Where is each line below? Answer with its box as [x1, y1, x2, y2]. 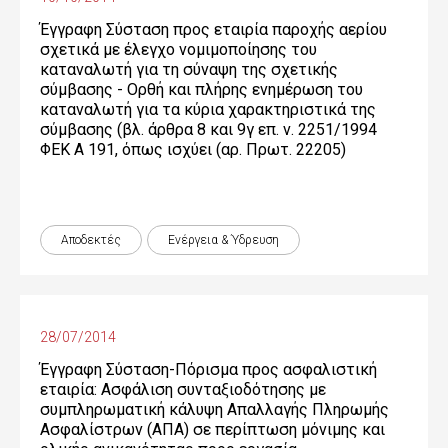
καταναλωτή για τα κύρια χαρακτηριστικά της [40, 100, 376, 119]
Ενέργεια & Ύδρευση [168, 233, 279, 247]
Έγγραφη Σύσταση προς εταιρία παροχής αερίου [40, 20, 387, 39]
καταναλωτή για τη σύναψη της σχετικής [40, 60, 338, 79]
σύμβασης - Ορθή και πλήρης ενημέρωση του [40, 80, 363, 99]
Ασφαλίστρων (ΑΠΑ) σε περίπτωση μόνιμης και [40, 420, 385, 439]
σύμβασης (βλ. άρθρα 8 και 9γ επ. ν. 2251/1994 [40, 120, 377, 139]
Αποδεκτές [61, 233, 121, 247]
